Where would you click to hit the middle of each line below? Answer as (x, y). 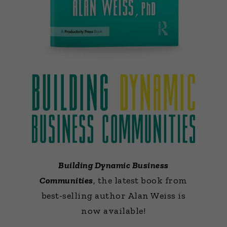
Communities (66, 181)
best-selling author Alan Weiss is (113, 196)
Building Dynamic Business (113, 165)
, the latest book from (140, 181)
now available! (113, 211)
